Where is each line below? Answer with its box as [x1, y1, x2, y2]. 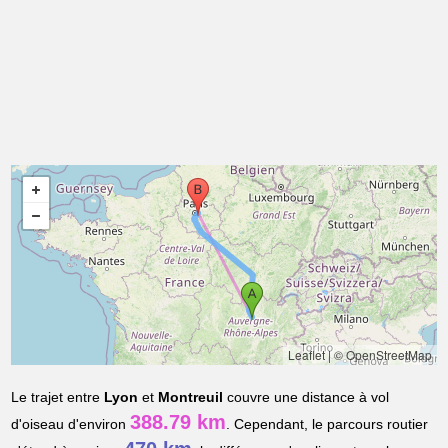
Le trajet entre [11, 389, 105, 406]
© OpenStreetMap [333, 346, 432, 364]
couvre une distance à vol [223, 389, 390, 406]
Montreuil [158, 389, 224, 406]
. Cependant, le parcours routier [226, 416, 429, 433]
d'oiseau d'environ [11, 416, 131, 433]
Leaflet [287, 346, 325, 364]
